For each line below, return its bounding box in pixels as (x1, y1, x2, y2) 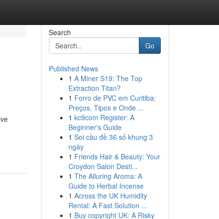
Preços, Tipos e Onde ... (68, 103, 144, 112)
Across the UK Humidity (74, 191, 147, 200)
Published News (48, 64, 98, 73)
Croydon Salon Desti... (68, 161, 138, 171)
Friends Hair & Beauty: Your (74, 152, 160, 161)
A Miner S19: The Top (74, 73, 142, 83)
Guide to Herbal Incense (68, 181, 144, 191)
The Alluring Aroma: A (74, 171, 142, 181)
